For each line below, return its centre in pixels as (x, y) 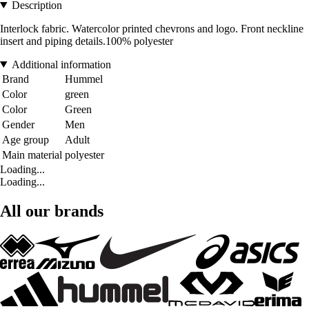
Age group (26, 139)
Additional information (61, 64)
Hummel (84, 79)
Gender (18, 124)
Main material (32, 154)
